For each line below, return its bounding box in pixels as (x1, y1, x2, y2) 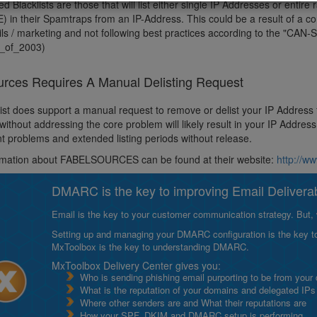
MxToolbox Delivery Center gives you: (52, 258, 221, 273)
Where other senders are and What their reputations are (80, 296, 306, 310)
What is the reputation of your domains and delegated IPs (80, 283, 316, 297)
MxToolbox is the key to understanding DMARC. (52, 240, 249, 254)
